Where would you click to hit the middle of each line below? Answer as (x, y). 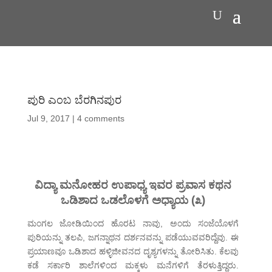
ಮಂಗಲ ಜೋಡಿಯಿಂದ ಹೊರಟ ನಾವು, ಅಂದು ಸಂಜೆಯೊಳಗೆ (133, 224)
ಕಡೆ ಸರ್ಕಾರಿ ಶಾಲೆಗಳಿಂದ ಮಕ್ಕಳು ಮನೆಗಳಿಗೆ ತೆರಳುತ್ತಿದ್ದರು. (133, 266)
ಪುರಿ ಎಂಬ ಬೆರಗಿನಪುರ (74, 100)
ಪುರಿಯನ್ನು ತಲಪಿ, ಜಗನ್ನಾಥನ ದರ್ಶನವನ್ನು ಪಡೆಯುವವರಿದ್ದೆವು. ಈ (133, 238)
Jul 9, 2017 (48, 119)
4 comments (100, 119)
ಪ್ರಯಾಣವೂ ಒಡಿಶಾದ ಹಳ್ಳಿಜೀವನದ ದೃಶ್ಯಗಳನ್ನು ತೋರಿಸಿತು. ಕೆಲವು (133, 252)
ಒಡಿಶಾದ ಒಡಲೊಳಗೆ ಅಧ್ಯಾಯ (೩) (133, 200)
